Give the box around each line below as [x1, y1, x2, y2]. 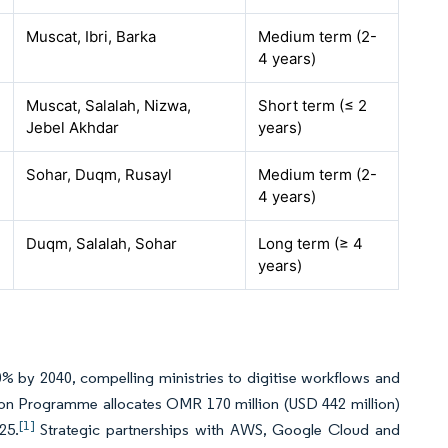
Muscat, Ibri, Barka [26, 27, 157, 46]
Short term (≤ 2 [258, 96, 368, 115]
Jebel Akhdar [26, 118, 120, 137]
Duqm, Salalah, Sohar [26, 234, 178, 253]
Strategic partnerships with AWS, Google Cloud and [34, 420, 401, 439]
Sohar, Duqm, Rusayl [26, 165, 173, 184]
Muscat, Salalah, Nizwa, [26, 96, 192, 115]
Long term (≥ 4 [258, 234, 364, 253]
